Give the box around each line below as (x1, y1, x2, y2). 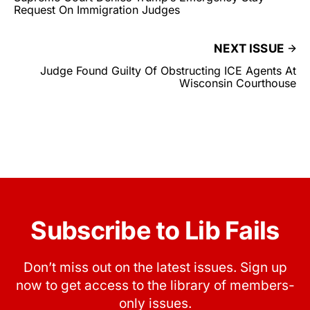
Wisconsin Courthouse (179, 76, 296, 91)
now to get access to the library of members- (15, 277, 295, 294)
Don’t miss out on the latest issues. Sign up (23, 259, 287, 276)
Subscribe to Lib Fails (30, 215, 280, 246)
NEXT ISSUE (214, 42, 284, 56)
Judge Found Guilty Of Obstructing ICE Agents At (40, 64, 296, 78)
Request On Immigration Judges (14, 3, 180, 17)
